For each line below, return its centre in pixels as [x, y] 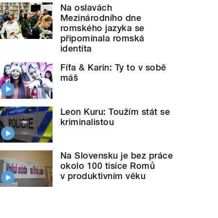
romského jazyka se [102, 28]
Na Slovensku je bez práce [117, 156]
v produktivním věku [103, 176]
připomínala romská [102, 38]
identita [76, 49]
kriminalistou [87, 122]
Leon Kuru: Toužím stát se [115, 111]
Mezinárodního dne [101, 18]
